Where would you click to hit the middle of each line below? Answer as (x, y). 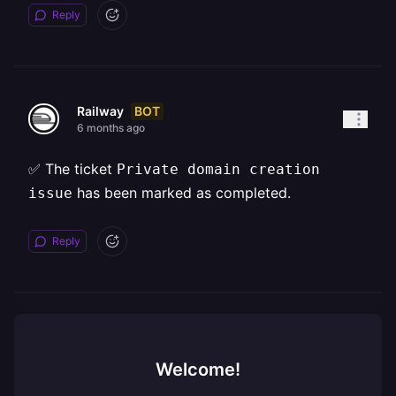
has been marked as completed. (182, 193)
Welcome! (198, 369)
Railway (100, 111)
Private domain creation (218, 169)
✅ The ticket (72, 169)
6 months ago (111, 128)
